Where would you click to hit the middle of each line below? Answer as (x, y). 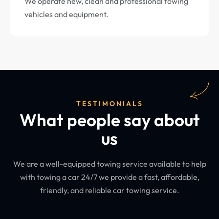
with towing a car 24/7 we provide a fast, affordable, (109, 177)
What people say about (109, 120)
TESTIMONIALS (109, 104)
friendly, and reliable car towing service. (109, 190)
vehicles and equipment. (66, 14)
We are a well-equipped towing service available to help (109, 164)
